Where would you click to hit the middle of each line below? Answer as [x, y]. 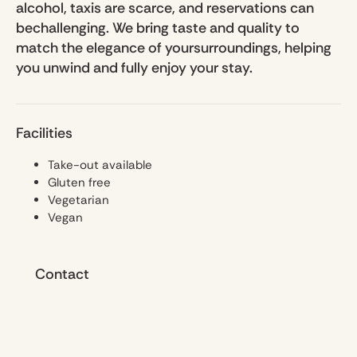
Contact [62, 275]
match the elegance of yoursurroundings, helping [174, 48]
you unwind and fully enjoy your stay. [134, 68]
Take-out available [100, 165]
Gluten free [79, 183]
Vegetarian [78, 200]
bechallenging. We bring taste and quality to [158, 28]
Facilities [44, 133]
